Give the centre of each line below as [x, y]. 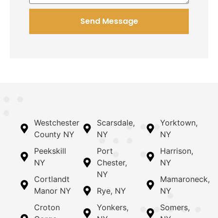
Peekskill [50, 151]
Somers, [175, 207]
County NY [54, 134]
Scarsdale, [116, 122]
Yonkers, [113, 207]
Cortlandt [52, 179]
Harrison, [176, 151]
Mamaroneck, [185, 179]
